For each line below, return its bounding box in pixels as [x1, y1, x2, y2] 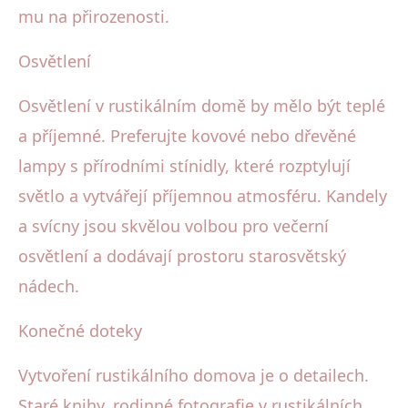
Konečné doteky [18, 319, 142, 342]
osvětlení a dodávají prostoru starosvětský [18, 244, 346, 267]
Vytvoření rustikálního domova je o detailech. [18, 363, 369, 386]
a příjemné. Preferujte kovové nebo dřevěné [18, 124, 356, 147]
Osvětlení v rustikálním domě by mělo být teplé [18, 94, 385, 117]
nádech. [18, 274, 79, 297]
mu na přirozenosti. [18, 5, 169, 27]
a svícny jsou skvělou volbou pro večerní [18, 214, 329, 237]
